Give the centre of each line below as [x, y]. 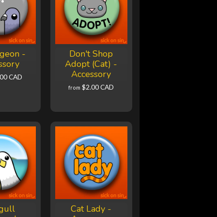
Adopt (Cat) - [91, 64]
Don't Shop [91, 54]
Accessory [91, 74]
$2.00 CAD [98, 87]
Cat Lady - [91, 209]
